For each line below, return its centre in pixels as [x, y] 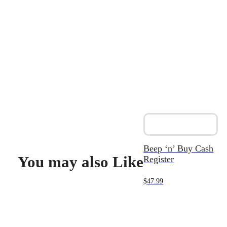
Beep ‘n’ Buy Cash [179, 149]
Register [159, 159]
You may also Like [81, 162]
